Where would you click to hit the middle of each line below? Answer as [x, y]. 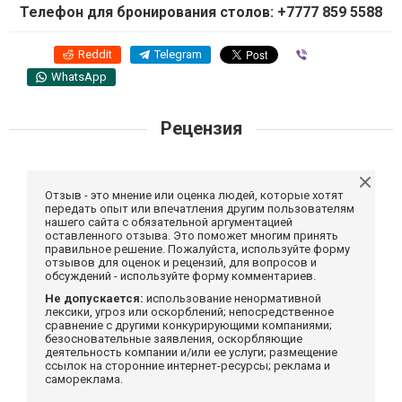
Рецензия [201, 128]
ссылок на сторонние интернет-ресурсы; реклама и [188, 365]
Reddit [95, 54]
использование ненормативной [232, 298]
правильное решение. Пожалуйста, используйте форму [197, 249]
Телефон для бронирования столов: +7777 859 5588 [201, 12]
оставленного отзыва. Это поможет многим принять [192, 235]
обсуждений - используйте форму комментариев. [180, 275]
